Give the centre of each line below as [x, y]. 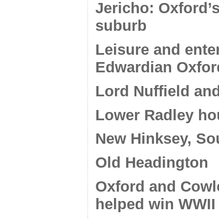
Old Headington [152, 163]
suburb [121, 26]
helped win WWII [155, 204]
